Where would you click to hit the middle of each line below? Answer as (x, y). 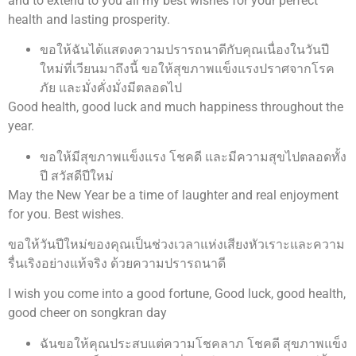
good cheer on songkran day (87, 313)
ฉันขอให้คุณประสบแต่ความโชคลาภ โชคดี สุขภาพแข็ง (193, 343)
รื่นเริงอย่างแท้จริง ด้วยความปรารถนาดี (117, 264)
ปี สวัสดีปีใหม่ (77, 176)
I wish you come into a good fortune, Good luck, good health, (177, 294)
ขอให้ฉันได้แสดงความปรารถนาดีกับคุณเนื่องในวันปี (184, 50)
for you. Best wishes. (66, 214)
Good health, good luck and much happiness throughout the (176, 107)
